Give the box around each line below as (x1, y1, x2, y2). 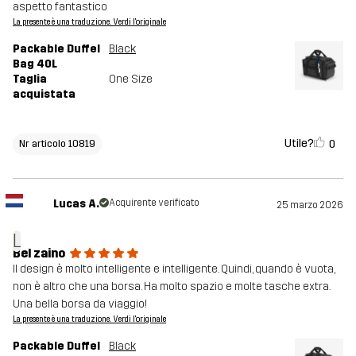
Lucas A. (52, 197, 99, 211)
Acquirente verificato (108, 197, 199, 209)
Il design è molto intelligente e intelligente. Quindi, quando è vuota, (13, 262, 335, 277)
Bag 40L (13, 57, 57, 72)
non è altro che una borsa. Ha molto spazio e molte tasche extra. (13, 280, 330, 294)
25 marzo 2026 (277, 199, 343, 211)
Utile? (284, 137, 314, 151)
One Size (109, 72, 153, 87)
